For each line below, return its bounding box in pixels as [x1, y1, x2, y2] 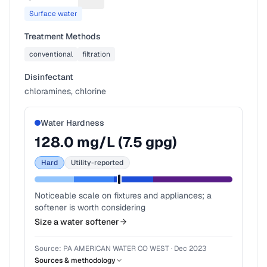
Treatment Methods [24, 31, 101, 42]
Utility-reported [71, 158, 123, 167]
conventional [29, 49, 73, 59]
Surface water [29, 9, 77, 18]
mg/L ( [74, 133, 123, 151]
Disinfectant [24, 72, 73, 82]
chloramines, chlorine [24, 86, 106, 97]
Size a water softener [35, 216, 119, 227]
